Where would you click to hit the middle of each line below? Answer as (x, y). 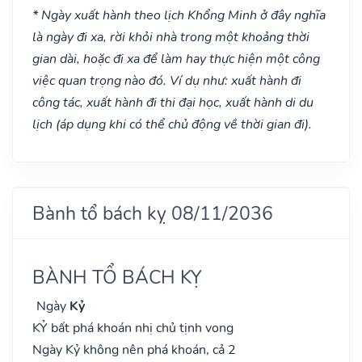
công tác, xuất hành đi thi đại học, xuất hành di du (173, 102)
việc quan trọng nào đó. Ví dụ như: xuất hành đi (167, 80)
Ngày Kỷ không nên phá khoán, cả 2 (134, 349)
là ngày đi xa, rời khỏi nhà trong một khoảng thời (171, 37)
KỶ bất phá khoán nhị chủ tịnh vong (133, 328)
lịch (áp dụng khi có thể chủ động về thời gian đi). (172, 124)
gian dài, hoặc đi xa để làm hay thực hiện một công (176, 59)
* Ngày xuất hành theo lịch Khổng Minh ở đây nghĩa (179, 15)
